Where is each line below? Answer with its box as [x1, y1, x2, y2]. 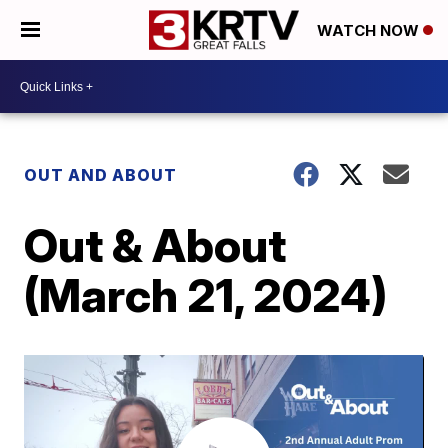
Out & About [24, 217, 287, 273]
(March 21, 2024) [24, 267, 388, 323]
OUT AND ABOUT [24, 165, 178, 185]
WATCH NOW [317, 21, 423, 41]
